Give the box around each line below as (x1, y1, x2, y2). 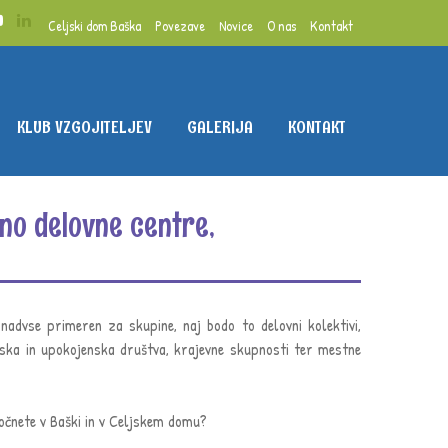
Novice (219, 15, 253, 35)
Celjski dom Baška (48, 15, 141, 35)
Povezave (155, 15, 205, 35)
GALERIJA (187, 115, 253, 139)
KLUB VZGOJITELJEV (17, 115, 152, 139)
